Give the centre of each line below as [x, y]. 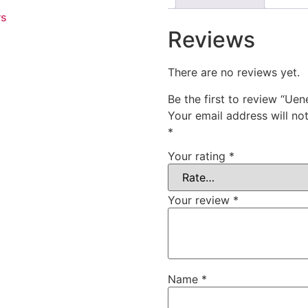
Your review [200, 200]
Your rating [198, 156]
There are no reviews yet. [234, 73]
